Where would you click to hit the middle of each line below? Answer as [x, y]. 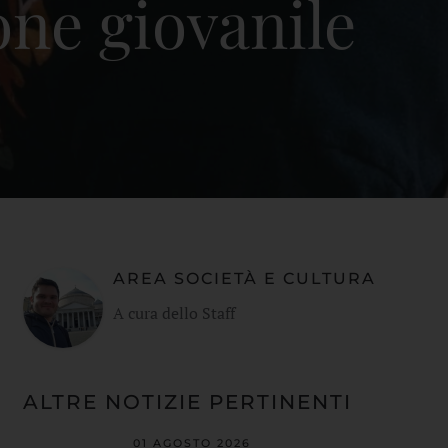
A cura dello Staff [173, 313]
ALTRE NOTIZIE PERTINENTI [187, 402]
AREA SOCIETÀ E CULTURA [244, 279]
